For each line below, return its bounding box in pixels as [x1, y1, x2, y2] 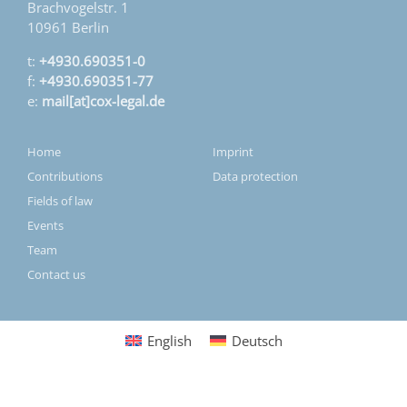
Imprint [213, 144, 253, 161]
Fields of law [27, 193, 93, 210]
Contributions [27, 168, 103, 185]
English [146, 331, 192, 350]
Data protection [213, 168, 298, 185]
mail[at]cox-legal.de [42, 91, 164, 110]
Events [27, 217, 64, 234]
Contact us [27, 266, 85, 283]
